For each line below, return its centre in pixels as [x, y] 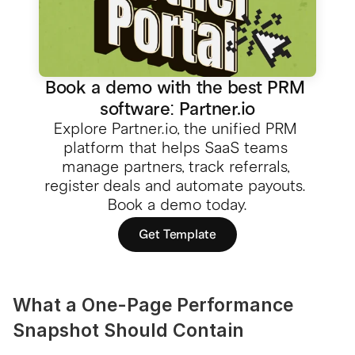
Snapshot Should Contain [128, 330]
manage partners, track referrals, [175, 166]
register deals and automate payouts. [175, 185]
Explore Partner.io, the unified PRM [175, 128]
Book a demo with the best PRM [175, 87]
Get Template [177, 234]
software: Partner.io [177, 109]
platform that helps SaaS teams [175, 147]
